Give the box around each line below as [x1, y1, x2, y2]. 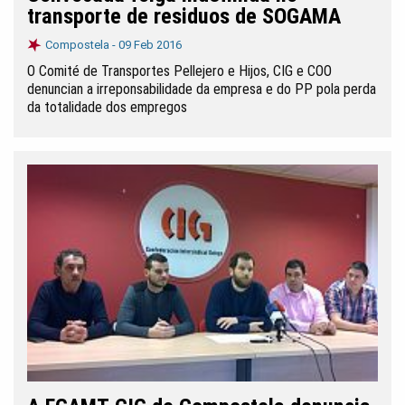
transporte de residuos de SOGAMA [27, 4, 341, 29]
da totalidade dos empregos [27, 99, 187, 116]
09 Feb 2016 [118, 38, 182, 52]
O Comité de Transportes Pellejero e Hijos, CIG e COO [27, 62, 332, 80]
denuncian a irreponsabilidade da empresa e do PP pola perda [27, 80, 376, 98]
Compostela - [45, 38, 118, 52]
